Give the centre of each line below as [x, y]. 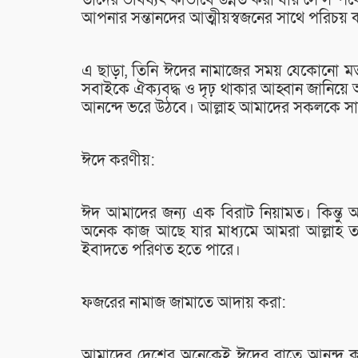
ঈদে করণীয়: [118, 161]
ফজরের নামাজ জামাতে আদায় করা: [184, 303]
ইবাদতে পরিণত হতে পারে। [161, 251]
